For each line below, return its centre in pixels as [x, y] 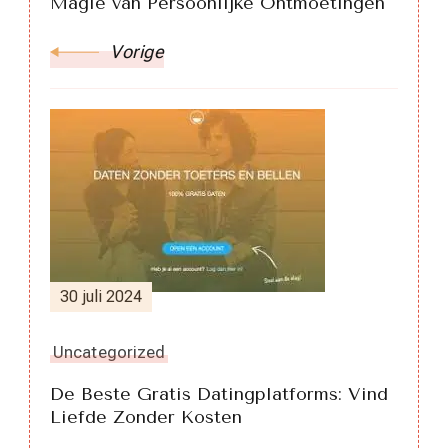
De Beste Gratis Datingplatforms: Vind [219, 393]
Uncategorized [109, 351]
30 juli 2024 [101, 296]
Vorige [137, 51]
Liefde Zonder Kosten [146, 416]
